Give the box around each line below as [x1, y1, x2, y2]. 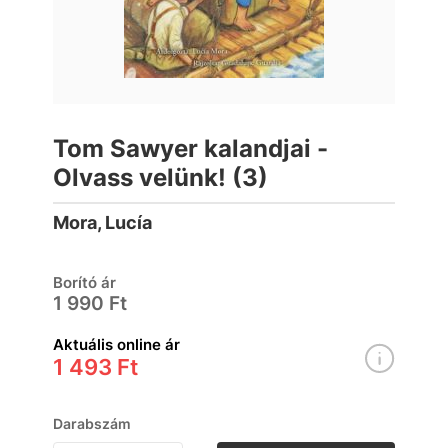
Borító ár [53, 273, 116, 292]
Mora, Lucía [53, 212, 152, 233]
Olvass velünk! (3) [53, 163, 268, 192]
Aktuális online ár [53, 335, 180, 354]
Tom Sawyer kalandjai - [53, 134, 328, 163]
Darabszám [53, 415, 131, 432]
